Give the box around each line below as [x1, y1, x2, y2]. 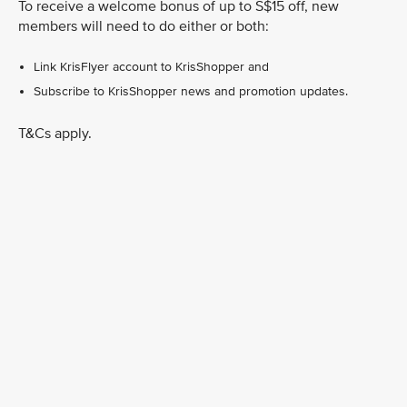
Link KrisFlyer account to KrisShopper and [34, 58, 269, 74]
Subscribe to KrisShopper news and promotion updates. [34, 83, 348, 99]
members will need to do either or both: [18, 16, 269, 35]
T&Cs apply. [18, 124, 92, 143]
